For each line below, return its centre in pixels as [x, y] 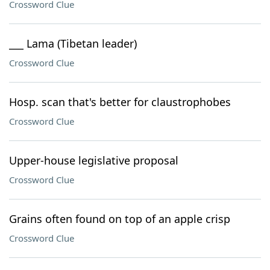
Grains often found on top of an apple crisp [120, 219]
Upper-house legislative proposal [94, 160]
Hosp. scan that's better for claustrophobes [120, 102]
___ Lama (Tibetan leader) [73, 43]
